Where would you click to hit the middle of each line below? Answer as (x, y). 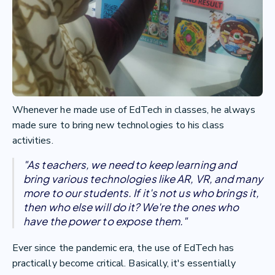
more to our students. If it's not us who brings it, (141, 192)
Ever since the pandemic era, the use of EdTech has (123, 248)
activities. (33, 140)
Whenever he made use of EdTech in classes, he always (134, 110)
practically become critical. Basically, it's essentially (124, 263)
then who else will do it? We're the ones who (131, 207)
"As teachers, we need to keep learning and (130, 164)
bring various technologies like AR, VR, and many (143, 178)
